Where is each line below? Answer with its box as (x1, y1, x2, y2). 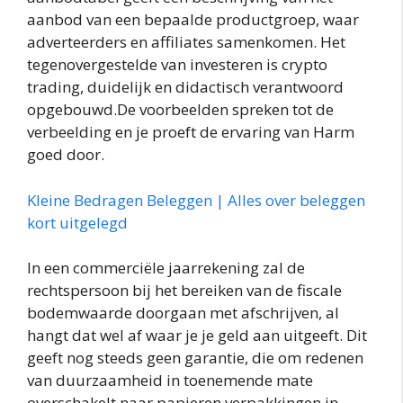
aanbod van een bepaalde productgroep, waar (27, 9, 359, 31)
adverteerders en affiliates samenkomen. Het (27, 31, 345, 53)
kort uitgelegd (27, 211, 128, 233)
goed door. (27, 144, 104, 166)
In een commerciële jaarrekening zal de (27, 257, 305, 279)
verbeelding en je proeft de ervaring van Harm (27, 121, 354, 143)
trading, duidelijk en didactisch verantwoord (27, 76, 344, 98)
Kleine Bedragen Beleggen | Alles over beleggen (27, 189, 365, 210)
